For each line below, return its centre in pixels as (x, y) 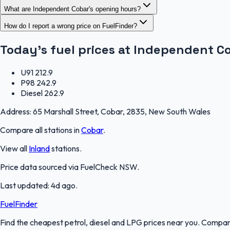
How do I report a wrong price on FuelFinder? (71, 26)
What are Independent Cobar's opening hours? (72, 9)
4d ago (63, 186)
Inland (39, 149)
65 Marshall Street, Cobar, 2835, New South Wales (122, 112)
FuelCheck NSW (109, 167)
